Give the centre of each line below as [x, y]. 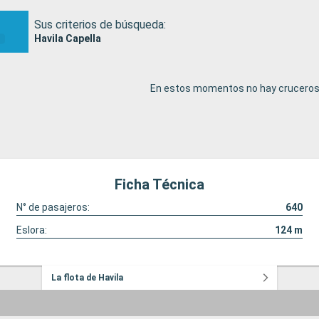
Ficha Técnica [159, 185]
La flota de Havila [87, 278]
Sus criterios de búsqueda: [100, 24]
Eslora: [31, 230]
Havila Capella [68, 38]
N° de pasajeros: [53, 208]
